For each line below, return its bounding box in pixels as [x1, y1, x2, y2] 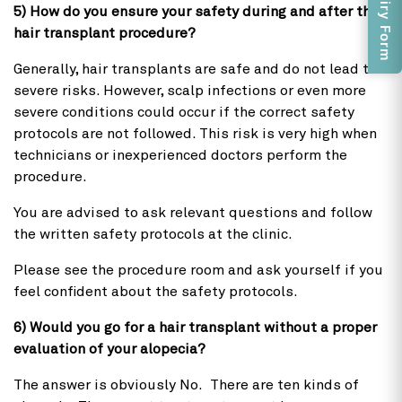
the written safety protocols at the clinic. [13, 226, 296, 241]
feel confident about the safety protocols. [13, 284, 301, 299]
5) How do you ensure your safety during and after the [13, 4, 379, 19]
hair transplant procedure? [13, 25, 196, 40]
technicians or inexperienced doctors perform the [13, 147, 347, 162]
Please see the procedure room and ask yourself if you [13, 262, 383, 277]
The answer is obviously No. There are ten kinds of [13, 377, 359, 392]
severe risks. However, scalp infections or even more [13, 83, 366, 98]
